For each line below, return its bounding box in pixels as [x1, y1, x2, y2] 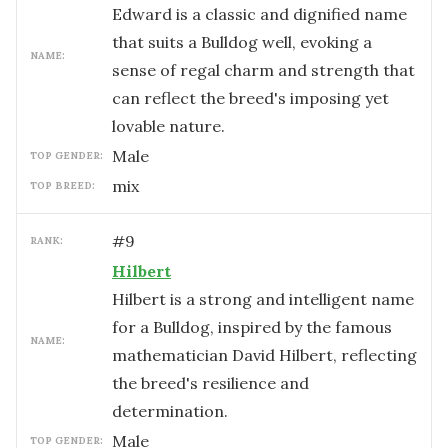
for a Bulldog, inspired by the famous [112, 317, 392, 337]
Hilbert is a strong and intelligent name [112, 289, 414, 309]
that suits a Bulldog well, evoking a [112, 32, 372, 52]
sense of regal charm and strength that [112, 60, 415, 80]
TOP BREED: [30, 179, 95, 192]
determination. [112, 401, 228, 421]
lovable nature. [112, 116, 225, 136]
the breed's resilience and [112, 373, 309, 393]
